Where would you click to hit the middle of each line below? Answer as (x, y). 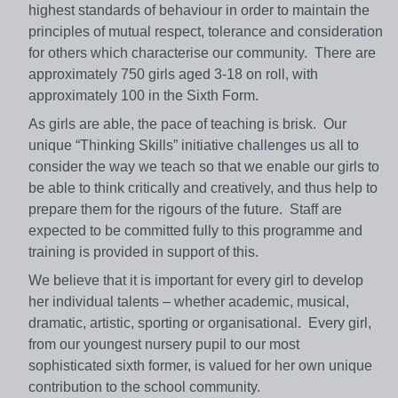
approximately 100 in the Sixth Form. (145, 96)
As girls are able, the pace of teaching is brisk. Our (187, 124)
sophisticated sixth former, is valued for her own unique (200, 366)
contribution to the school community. (144, 387)
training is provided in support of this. (143, 252)
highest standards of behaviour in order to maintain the (199, 11)
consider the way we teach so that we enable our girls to (204, 167)
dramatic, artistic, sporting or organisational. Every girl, (200, 323)
